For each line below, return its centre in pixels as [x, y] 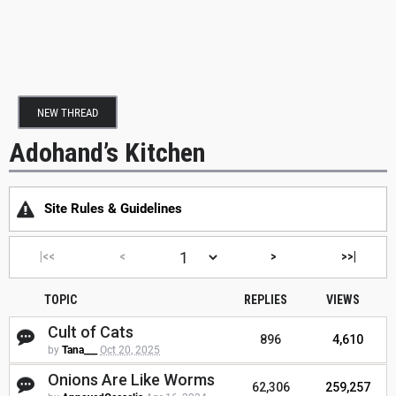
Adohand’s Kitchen [107, 152]
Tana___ [80, 350]
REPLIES [265, 300]
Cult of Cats [91, 332]
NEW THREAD [68, 113]
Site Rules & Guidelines [113, 209]
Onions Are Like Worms [131, 380]
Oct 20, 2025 [130, 350]
